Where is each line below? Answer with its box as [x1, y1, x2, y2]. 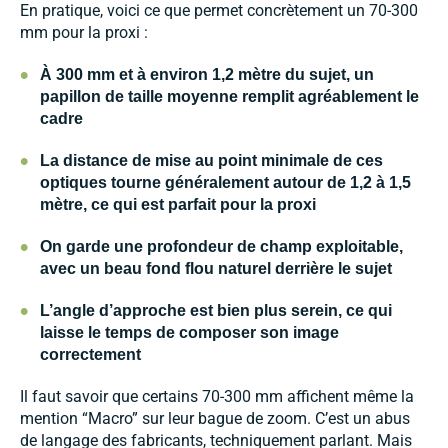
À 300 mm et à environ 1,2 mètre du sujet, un [40, 65, 374, 83]
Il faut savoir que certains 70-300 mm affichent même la [20, 386, 414, 406]
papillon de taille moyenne [40, 87, 242, 105]
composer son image [179, 323, 339, 341]
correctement [40, 345, 141, 363]
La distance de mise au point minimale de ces [40, 151, 383, 169]
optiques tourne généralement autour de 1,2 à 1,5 [40, 173, 411, 191]
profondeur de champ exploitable [147, 237, 399, 255]
